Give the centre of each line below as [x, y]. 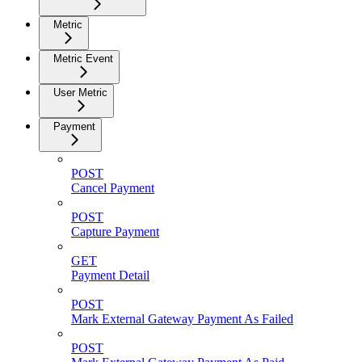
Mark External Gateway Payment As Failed [182, 318]
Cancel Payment [113, 187]
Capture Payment [115, 231]
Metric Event [83, 58]
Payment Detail [110, 275]
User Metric [80, 92]
